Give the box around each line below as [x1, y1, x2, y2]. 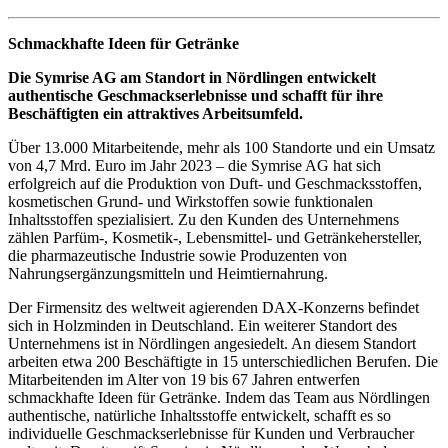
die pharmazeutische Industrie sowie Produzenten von [8, 246, 347, 264]
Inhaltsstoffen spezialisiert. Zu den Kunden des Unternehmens [8, 210, 399, 228]
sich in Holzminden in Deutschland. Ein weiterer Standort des [8, 316, 397, 334]
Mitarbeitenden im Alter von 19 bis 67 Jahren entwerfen [8, 370, 360, 388]
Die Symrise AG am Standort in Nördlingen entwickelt [8, 68, 376, 86]
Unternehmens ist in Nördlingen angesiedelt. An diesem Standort [8, 334, 416, 352]
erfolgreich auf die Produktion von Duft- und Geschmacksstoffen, [8, 174, 422, 192]
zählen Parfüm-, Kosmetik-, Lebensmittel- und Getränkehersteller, [8, 228, 422, 246]
